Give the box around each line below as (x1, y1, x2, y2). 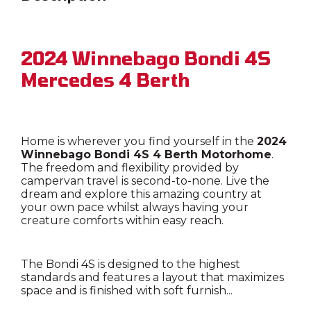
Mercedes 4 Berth (21, 69, 190, 91)
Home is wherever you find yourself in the (21, 135, 257, 149)
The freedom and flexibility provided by (21, 161, 239, 175)
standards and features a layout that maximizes (21, 271, 284, 285)
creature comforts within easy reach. (21, 214, 224, 228)
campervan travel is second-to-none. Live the (21, 174, 269, 188)
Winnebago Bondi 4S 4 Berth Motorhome (21, 148, 271, 162)
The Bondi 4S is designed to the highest (21, 258, 240, 271)
